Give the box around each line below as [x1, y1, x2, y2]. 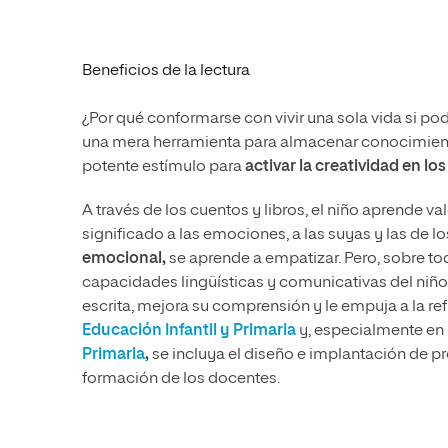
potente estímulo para [82, 158, 245, 175]
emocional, [82, 250, 169, 267]
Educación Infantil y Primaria [82, 322, 296, 339]
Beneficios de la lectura [82, 62, 250, 79]
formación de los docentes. [82, 370, 280, 387]
